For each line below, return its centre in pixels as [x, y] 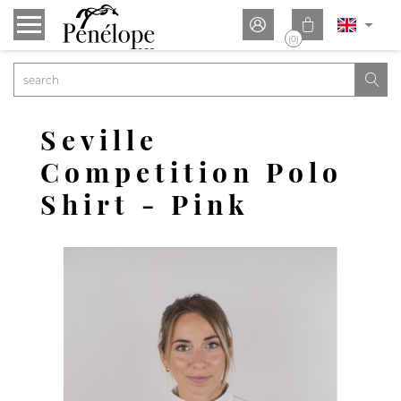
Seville [99, 140]
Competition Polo [192, 172]
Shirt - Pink [145, 204]
